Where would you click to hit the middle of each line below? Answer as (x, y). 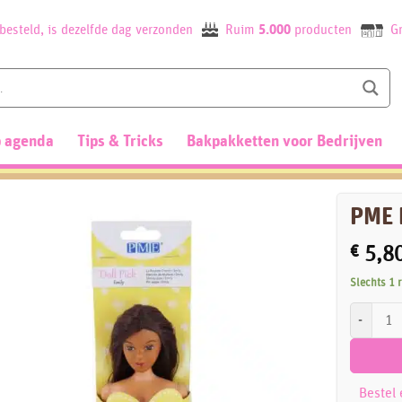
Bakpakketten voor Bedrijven (284, 142)
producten (323, 30)
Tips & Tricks (120, 142)
